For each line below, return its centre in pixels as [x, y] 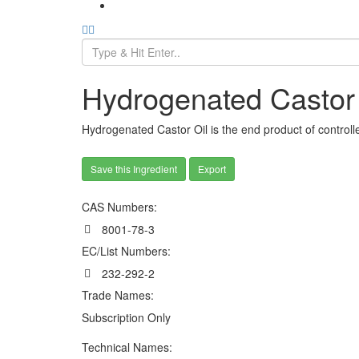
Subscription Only [126, 318]
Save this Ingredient [134, 169]
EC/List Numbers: [126, 251]
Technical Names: [127, 347]
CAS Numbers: [119, 207]
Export [212, 169]
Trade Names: [118, 295]
